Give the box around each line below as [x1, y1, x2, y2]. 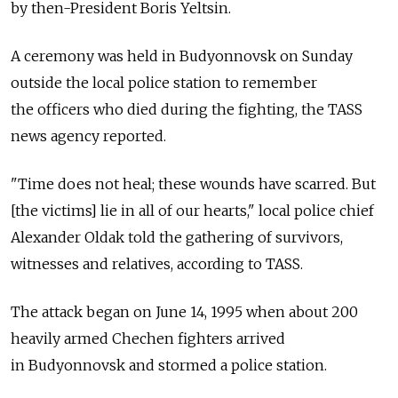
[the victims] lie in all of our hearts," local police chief [11, 201, 374, 219]
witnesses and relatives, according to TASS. [11, 254, 303, 273]
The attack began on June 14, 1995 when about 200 [11, 302, 358, 321]
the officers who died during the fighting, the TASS [11, 99, 362, 118]
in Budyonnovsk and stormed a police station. [11, 355, 327, 374]
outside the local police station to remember [11, 73, 317, 92]
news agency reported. [11, 126, 166, 145]
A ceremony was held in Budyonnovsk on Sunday [11, 46, 353, 65]
